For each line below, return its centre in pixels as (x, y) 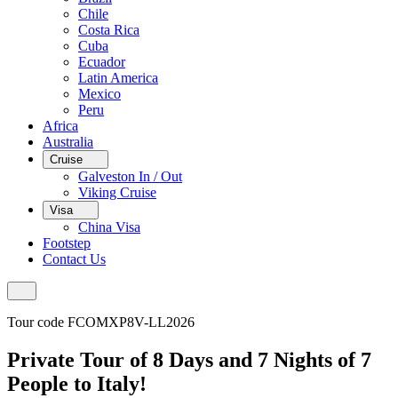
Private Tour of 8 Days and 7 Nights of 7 (189, 359)
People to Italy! (77, 383)
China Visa (109, 227)
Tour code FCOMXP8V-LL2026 (101, 322)
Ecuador (102, 62)
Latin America (118, 78)
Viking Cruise (117, 192)
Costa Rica (109, 30)
